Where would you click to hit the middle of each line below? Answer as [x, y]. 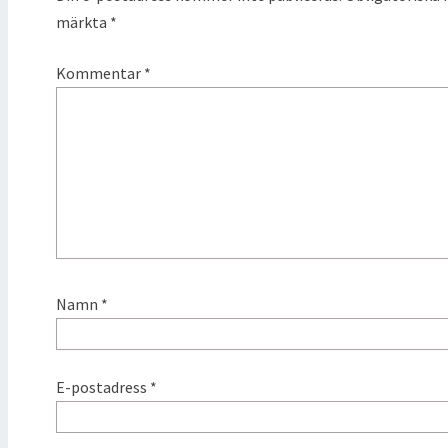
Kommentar [100, 72]
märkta [83, 21]
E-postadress [103, 386]
